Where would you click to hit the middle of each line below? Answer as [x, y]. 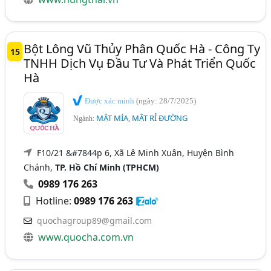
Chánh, [40, 167]
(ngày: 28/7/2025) [166, 100]
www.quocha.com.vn [86, 237]
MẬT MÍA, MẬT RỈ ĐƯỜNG [142, 118]
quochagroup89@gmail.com [95, 220]
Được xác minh [110, 100]
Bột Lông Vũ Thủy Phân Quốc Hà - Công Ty [142, 48]
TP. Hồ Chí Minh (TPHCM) [107, 167]
